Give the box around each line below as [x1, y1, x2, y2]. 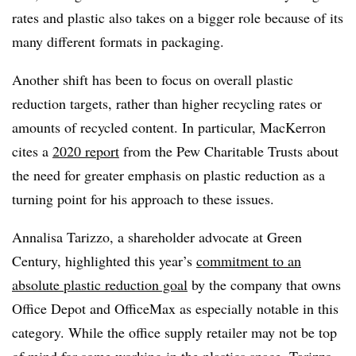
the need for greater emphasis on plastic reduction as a [12, 165, 325, 184]
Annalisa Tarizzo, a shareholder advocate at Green [12, 227, 302, 246]
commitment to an [196, 251, 301, 270]
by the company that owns [188, 275, 341, 294]
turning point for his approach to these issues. [12, 189, 274, 208]
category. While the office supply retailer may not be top [12, 323, 337, 342]
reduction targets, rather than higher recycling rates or [12, 94, 322, 113]
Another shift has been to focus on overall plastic [12, 70, 293, 89]
